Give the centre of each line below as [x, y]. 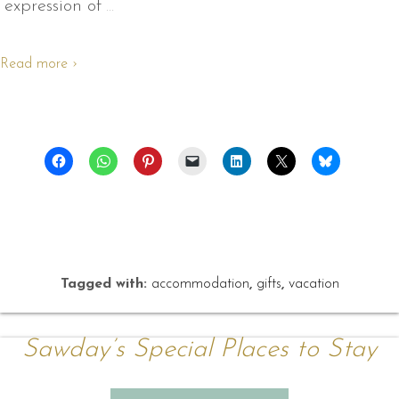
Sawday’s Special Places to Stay [199, 350]
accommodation [200, 284]
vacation [313, 284]
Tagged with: [106, 284]
